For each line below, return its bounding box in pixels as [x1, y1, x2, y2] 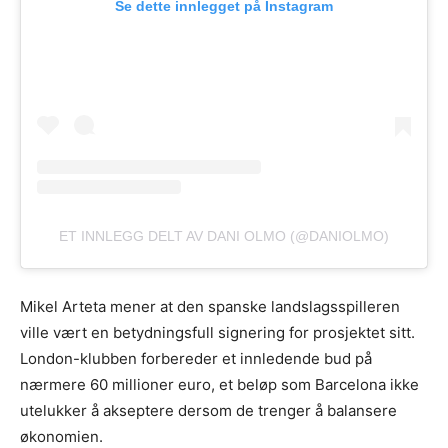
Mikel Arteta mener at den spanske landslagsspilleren [20, 297, 400, 317]
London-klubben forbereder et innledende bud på [20, 349, 372, 369]
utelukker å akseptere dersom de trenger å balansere [20, 401, 397, 421]
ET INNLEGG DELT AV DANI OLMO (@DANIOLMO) [59, 228, 389, 245]
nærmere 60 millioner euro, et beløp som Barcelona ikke [20, 375, 419, 395]
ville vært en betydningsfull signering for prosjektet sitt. [20, 323, 415, 343]
